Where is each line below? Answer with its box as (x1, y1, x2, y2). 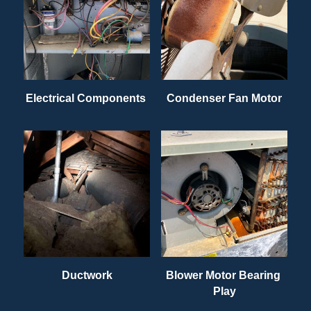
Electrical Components (25, 92, 149, 104)
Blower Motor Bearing (165, 269, 280, 281)
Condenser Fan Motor (167, 92, 282, 104)
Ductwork (61, 269, 112, 281)
